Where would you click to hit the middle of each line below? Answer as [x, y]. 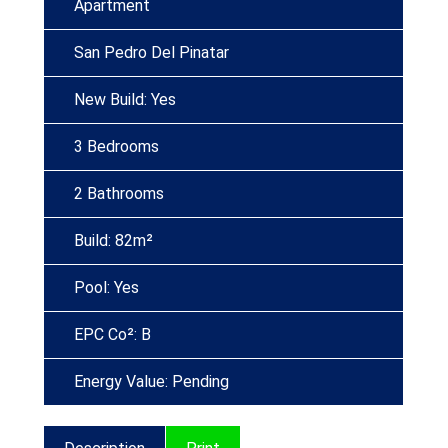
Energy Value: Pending [151, 381]
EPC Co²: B [112, 334]
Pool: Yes [106, 287]
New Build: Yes [125, 99]
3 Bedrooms [116, 146]
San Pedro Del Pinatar [151, 52]
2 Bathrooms [119, 193]
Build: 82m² [113, 240]
